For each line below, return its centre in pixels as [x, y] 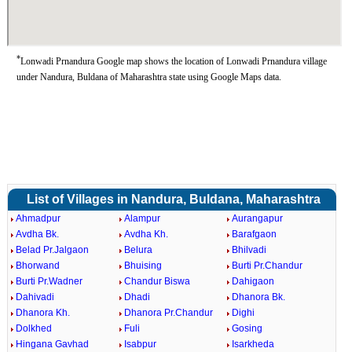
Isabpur [140, 344]
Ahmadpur [38, 218]
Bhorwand [37, 266]
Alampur [142, 218]
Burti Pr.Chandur [268, 266]
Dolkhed [33, 328]
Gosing [247, 328]
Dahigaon [253, 281]
